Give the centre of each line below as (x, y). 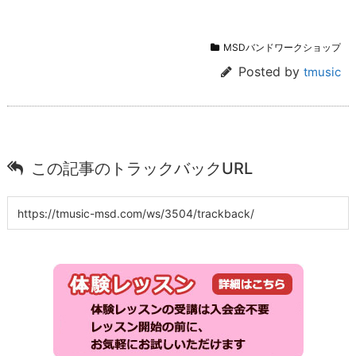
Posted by (271, 71)
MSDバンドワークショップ (282, 47)
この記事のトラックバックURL (142, 168)
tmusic (322, 72)
